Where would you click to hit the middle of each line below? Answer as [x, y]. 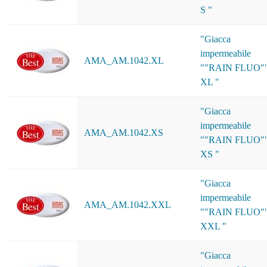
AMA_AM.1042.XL [124, 60]
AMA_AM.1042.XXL [128, 205]
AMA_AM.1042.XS [124, 133]
